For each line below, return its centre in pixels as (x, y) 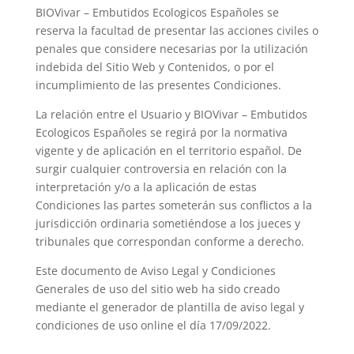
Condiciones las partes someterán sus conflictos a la (173, 205)
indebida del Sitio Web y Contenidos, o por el (154, 67)
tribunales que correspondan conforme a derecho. (169, 241)
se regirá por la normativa (217, 132)
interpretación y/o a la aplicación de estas (146, 187)
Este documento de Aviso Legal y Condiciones (155, 271)
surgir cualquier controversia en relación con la (161, 169)
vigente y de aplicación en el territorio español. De (168, 151)
